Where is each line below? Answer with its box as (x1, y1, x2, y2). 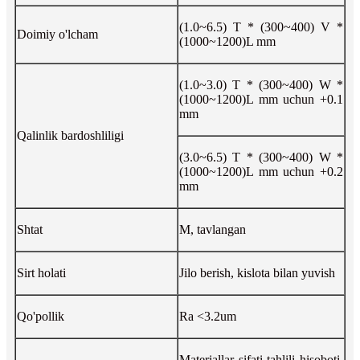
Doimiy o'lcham (17, 27, 98, 41)
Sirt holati (17, 265, 66, 280)
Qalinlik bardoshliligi (17, 128, 124, 142)
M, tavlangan (179, 222, 246, 236)
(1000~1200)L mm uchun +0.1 (179, 92, 343, 106)
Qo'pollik (17, 309, 64, 323)
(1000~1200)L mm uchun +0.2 (179, 164, 343, 178)
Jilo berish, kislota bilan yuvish (179, 265, 335, 280)
